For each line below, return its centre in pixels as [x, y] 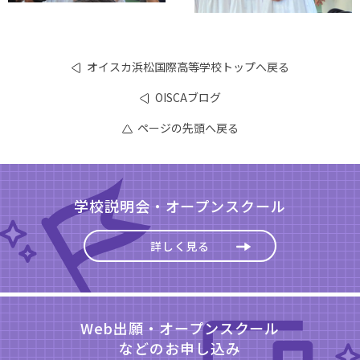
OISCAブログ [188, 97]
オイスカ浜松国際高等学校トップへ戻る [188, 66]
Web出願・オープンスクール [180, 327]
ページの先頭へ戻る [188, 127]
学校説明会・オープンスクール [180, 205]
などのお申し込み [180, 348]
